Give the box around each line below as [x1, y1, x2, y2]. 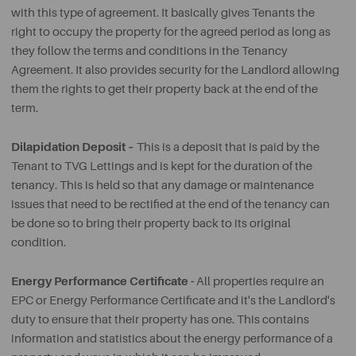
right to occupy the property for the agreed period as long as [11, 25, 331, 39]
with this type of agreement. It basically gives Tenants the [11, 6, 315, 20]
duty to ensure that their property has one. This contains [11, 313, 309, 327]
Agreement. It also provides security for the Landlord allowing [11, 64, 339, 77]
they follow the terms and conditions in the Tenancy [11, 44, 288, 58]
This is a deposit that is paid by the [134, 141, 319, 154]
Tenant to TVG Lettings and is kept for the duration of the [11, 160, 312, 173]
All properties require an [196, 275, 324, 288]
